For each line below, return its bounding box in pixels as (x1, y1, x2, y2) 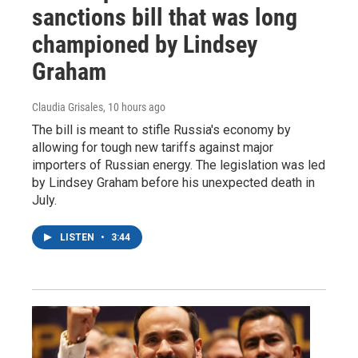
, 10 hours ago (103, 100, 165, 113)
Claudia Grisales (32, 100, 103, 113)
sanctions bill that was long (32, 2, 297, 31)
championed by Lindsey (32, 30, 257, 58)
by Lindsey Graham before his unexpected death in (32, 174, 315, 190)
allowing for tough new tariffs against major (32, 139, 273, 155)
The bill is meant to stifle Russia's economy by (32, 121, 291, 137)
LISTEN (60, 231, 97, 243)
